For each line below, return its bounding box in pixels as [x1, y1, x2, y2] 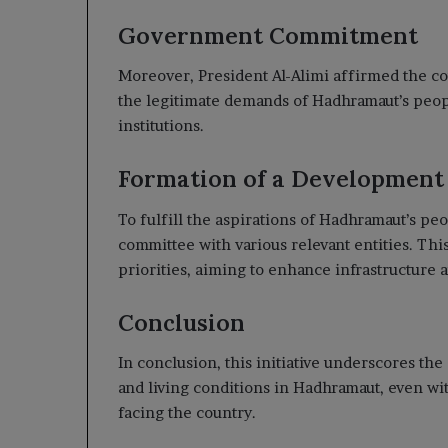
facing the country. [118, 403, 256, 422]
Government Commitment [118, 20, 418, 50]
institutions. [118, 116, 204, 135]
